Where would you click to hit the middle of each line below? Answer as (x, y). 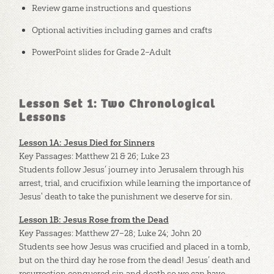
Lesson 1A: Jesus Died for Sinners (87, 142)
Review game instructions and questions (111, 8)
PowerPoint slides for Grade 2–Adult (101, 52)
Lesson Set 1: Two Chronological (117, 105)
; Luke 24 (150, 233)
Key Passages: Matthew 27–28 (76, 233)
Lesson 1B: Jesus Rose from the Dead (94, 219)
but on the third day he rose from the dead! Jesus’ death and (135, 260)
